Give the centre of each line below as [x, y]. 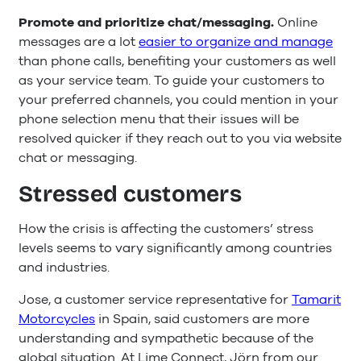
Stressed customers [131, 194]
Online [297, 23]
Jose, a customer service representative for [155, 299]
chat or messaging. [78, 158]
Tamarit [316, 299]
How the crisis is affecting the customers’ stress [166, 228]
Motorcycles [57, 319]
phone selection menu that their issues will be [159, 120]
